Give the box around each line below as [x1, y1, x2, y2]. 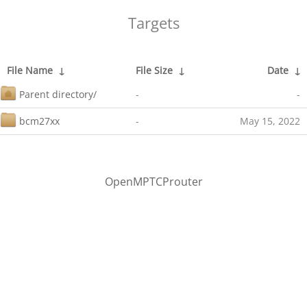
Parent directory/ [19, 88, 97, 101]
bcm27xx [19, 114, 60, 127]
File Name [7, 64, 53, 77]
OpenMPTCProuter [104, 174, 203, 189]
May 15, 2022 [240, 114, 300, 127]
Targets [127, 12, 180, 34]
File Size [136, 64, 173, 77]
